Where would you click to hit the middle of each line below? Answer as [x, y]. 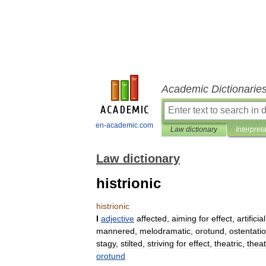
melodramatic [165, 231]
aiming [184, 218]
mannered [115, 231]
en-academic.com [124, 125]
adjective [118, 218]
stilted [132, 243]
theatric [228, 243]
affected [152, 218]
